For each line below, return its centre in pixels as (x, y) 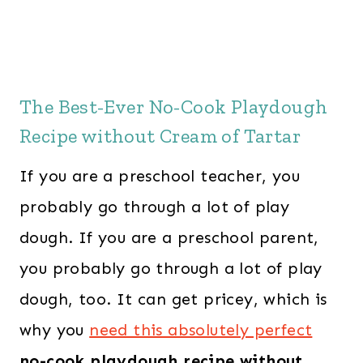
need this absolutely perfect (201, 330)
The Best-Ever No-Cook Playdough (174, 107)
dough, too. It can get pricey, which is (173, 299)
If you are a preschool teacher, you (160, 176)
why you (55, 330)
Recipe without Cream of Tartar (160, 136)
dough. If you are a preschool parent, (169, 238)
